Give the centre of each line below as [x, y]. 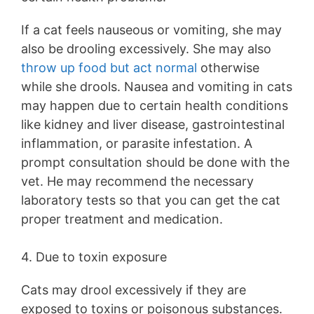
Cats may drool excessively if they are [134, 289]
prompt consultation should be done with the [155, 162]
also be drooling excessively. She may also [146, 48]
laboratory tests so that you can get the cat [151, 200]
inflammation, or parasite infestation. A [137, 143]
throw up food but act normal [109, 67]
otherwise [228, 67]
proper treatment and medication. [124, 219]
